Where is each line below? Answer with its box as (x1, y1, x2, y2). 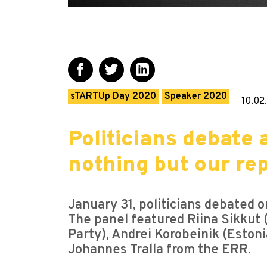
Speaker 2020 (164, 91, 227, 103)
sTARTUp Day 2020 (70, 91, 156, 103)
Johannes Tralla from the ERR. (68, 242, 251, 259)
